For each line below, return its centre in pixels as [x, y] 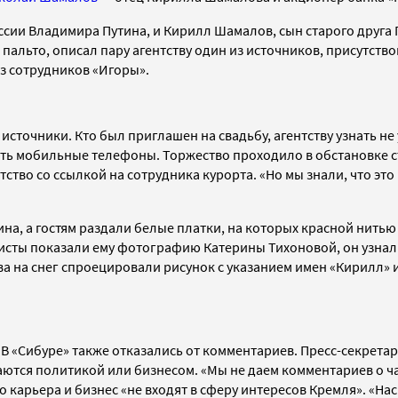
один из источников [257, 49]
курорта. [231, 174]
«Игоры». [121, 69]
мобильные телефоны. [89, 154]
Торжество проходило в [239, 154]
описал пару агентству [123, 49]
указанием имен [278, 266]
